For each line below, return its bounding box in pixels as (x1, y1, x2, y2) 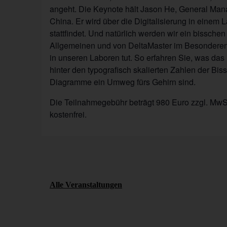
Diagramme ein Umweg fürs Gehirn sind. (50, 75, 196, 88)
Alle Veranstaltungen (50, 180, 122, 189)
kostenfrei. (50, 108, 87, 120)
